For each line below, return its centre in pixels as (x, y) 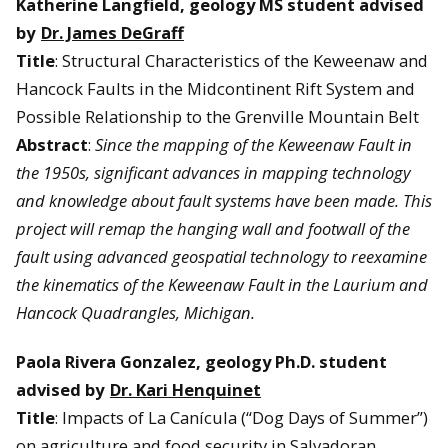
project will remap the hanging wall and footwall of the (213, 229)
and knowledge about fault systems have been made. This (224, 201)
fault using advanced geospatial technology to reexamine (221, 257)
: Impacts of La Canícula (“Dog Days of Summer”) (241, 418)
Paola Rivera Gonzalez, (108, 362)
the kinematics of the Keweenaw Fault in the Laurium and (222, 285)
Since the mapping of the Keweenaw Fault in (253, 145)
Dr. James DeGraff (112, 33)
